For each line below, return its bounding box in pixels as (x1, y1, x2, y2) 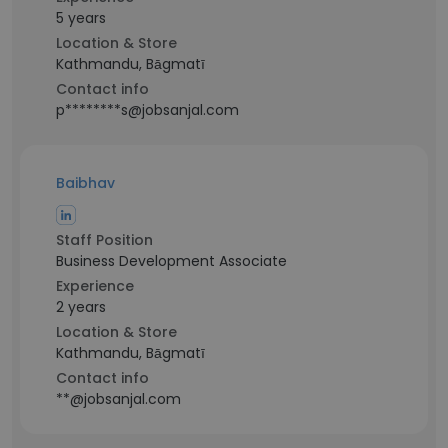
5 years (56, 8, 106, 28)
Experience (56, 276, 134, 296)
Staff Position (56, 230, 153, 250)
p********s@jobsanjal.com (56, 100, 239, 120)
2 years (56, 297, 106, 317)
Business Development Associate (56, 251, 287, 271)
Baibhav (56, 173, 115, 193)
